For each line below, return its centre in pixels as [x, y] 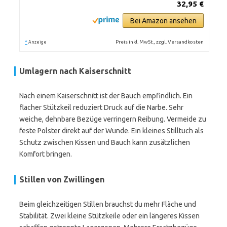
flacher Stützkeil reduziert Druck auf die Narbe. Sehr [101, 107]
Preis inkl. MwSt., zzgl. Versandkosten [160, 42]
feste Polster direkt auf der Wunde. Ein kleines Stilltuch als [111, 131]
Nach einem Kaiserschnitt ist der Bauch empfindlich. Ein [106, 96]
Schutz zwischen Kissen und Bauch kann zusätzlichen [105, 142]
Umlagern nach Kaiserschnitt [75, 71]
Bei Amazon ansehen [163, 21]
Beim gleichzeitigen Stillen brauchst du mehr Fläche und [108, 204]
